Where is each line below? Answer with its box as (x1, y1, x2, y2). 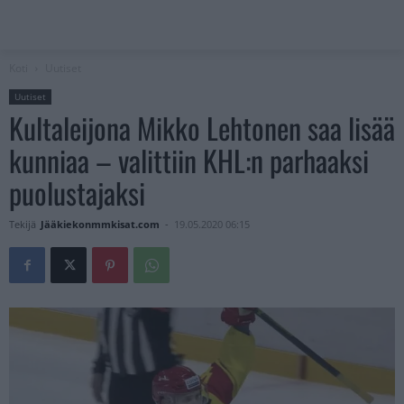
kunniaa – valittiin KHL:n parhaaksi (9, 139, 369, 182)
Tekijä (9, 217, 36, 232)
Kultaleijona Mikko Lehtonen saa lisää (9, 106, 395, 150)
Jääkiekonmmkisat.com (41, 217, 160, 232)
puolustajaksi (9, 171, 145, 215)
